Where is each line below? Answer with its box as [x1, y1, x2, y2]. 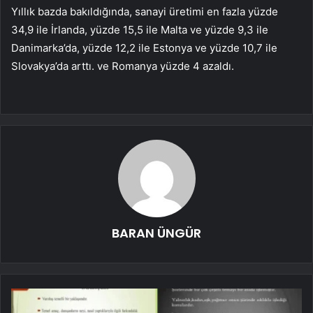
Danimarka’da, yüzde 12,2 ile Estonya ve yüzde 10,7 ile [11, 41, 277, 54]
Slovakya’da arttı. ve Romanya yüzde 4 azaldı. [11, 59, 234, 73]
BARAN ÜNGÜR [112, 224, 201, 242]
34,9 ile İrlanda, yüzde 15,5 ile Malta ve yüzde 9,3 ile [11, 22, 268, 36]
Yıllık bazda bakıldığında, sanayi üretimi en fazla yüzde [11, 4, 278, 18]
